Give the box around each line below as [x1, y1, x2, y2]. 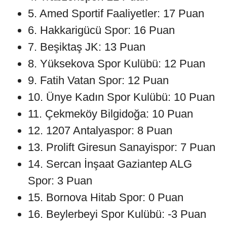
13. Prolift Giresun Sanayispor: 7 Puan [28, 141, 215, 154]
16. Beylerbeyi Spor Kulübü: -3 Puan [28, 208, 206, 221]
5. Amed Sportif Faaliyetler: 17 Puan [28, 7, 204, 20]
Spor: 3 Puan [28, 174, 92, 187]
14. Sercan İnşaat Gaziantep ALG [28, 158, 192, 171]
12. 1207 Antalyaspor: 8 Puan [28, 124, 172, 137]
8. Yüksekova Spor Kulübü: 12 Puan [28, 57, 205, 70]
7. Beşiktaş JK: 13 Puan [28, 41, 145, 54]
